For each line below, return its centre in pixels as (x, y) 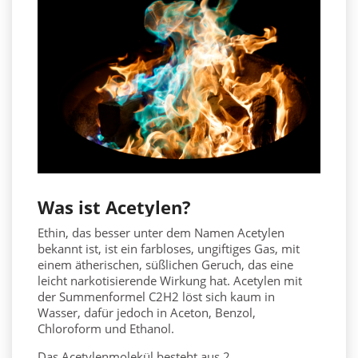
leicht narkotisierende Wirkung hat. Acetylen (161, 281)
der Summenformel (93, 297)
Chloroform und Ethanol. (106, 329)
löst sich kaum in (227, 297)
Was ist (72, 207)
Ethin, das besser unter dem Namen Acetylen (161, 233)
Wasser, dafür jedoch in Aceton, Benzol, (147, 313)
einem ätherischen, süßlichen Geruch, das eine (165, 265)
